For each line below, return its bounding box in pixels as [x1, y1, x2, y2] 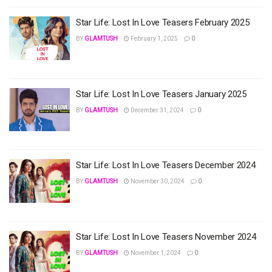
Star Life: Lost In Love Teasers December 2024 [76, 160, 256, 171]
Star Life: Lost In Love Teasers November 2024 [76, 231, 256, 242]
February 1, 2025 [129, 35, 178, 42]
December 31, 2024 [129, 106, 184, 114]
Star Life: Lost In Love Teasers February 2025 [76, 17, 250, 29]
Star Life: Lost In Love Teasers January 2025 [76, 88, 246, 100]
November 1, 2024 [129, 249, 181, 256]
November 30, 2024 [129, 178, 185, 185]
